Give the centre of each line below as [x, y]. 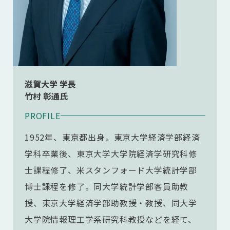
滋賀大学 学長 [51, 84]
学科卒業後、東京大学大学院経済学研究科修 [111, 154]
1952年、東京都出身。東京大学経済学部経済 [112, 137]
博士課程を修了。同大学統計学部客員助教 [107, 186]
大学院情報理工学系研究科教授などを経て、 [111, 219]
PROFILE [43, 116]
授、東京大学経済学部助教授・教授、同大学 [111, 203]
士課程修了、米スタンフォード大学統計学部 [111, 170]
